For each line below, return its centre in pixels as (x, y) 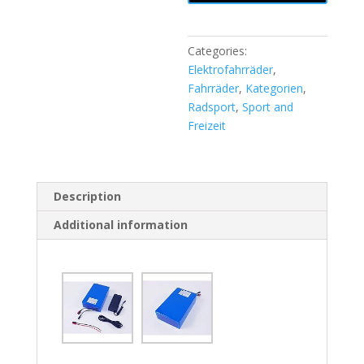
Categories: (218, 50)
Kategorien (275, 88)
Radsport (212, 106)
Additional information (120, 224)
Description (87, 196)
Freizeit (207, 125)
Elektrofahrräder (231, 69)
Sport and (268, 106)
